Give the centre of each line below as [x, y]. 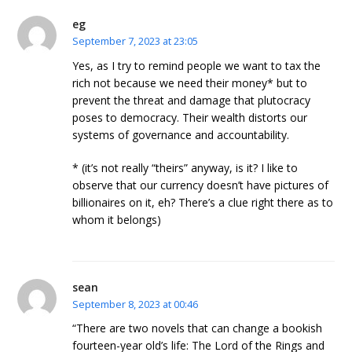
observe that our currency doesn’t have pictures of [201, 185]
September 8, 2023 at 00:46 [136, 304]
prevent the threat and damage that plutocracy [192, 100]
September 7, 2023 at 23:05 [136, 40]
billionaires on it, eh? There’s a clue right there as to [203, 202]
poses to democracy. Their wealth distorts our [190, 117]
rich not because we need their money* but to [190, 82]
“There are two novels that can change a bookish [198, 328]
